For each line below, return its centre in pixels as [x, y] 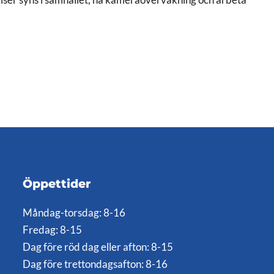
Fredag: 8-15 [53, 230]
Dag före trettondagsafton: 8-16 [95, 264]
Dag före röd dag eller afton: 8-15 [98, 247]
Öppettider [57, 183]
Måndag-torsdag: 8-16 [74, 213]
